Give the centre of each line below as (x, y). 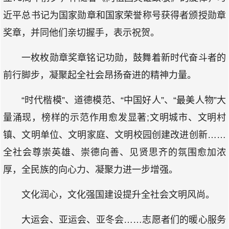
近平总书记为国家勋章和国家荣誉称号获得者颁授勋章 (114, 15)
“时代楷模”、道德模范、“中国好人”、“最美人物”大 (124, 100)
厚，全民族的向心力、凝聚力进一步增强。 (90, 170)
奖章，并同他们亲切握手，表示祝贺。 (81, 33)
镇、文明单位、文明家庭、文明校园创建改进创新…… (114, 135)
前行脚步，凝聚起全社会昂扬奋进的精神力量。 (100, 75)
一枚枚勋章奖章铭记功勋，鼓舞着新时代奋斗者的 (124, 58)
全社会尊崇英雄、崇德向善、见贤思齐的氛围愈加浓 (114, 152)
